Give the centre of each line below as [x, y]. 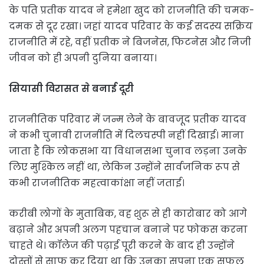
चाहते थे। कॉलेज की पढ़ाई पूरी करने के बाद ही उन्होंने [122, 245]
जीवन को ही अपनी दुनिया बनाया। [83, 58]
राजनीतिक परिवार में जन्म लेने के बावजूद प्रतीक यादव [128, 119]
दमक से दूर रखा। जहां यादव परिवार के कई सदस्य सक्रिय [131, 26]
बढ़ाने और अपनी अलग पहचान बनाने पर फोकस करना [128, 229]
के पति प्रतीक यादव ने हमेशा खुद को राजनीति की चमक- [132, 10]
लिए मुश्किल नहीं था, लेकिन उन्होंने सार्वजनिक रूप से [124, 167]
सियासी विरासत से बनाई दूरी [71, 88]
